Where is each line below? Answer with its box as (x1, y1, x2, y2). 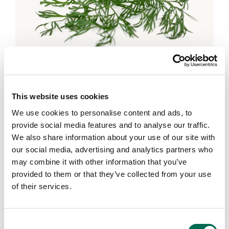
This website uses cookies (12, 92, 109, 101)
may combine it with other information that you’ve (12, 157, 187, 166)
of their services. (12, 181, 72, 191)
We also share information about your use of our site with (12, 132, 215, 142)
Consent (4, 217, 32, 226)
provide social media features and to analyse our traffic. (12, 120, 210, 129)
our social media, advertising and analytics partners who (12, 145, 213, 154)
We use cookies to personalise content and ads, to (12, 108, 192, 117)
